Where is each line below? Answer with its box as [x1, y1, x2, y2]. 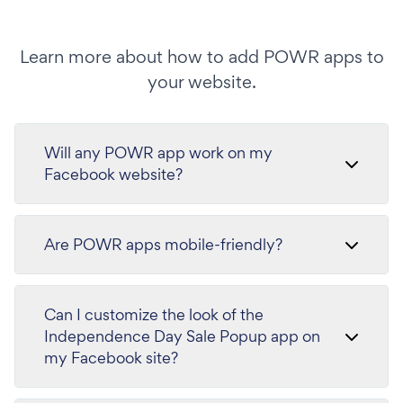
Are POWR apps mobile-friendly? [44, 234, 282, 255]
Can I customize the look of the [44, 304, 264, 325]
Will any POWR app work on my [44, 142, 273, 163]
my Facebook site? [44, 347, 178, 368]
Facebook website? [44, 164, 183, 184]
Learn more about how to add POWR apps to [19, 45, 384, 68]
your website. [147, 70, 256, 94]
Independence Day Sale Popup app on [44, 326, 320, 346]
